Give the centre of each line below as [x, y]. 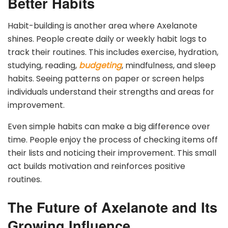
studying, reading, [43, 65]
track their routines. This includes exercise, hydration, [113, 52]
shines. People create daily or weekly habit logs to [107, 39]
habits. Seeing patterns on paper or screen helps [106, 78]
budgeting [100, 65]
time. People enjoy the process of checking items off [113, 139]
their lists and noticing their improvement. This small [112, 153]
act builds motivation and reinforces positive [96, 166]
